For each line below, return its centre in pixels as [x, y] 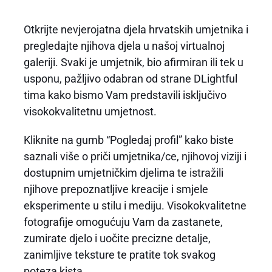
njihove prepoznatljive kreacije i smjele [116, 189]
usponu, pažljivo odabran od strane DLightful [130, 79]
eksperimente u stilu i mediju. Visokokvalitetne [135, 206]
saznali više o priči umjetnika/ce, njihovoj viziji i [135, 157]
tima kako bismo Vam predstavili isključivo [125, 95]
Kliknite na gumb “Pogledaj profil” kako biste [128, 140]
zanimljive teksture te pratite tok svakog [119, 255]
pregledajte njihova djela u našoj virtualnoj [124, 46]
